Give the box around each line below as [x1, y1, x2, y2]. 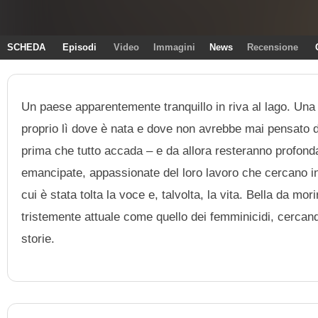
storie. [21, 231, 55, 246]
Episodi [62, 42, 97, 53]
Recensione [247, 42, 298, 53]
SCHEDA [7, 42, 45, 53]
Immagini [153, 42, 195, 53]
